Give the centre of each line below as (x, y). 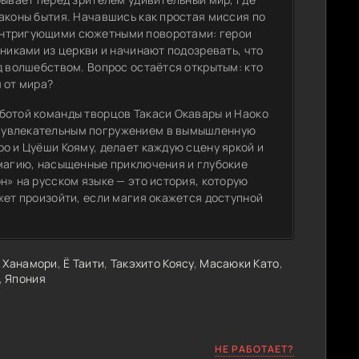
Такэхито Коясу (152, 263)
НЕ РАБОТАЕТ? (254, 349)
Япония (25, 278)
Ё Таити (84, 263)
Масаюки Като (240, 263)
